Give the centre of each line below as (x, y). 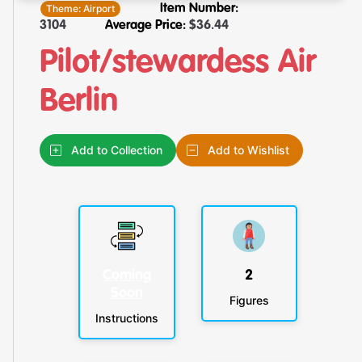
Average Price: (145, 25)
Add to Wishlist (248, 149)
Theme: (65, 8)
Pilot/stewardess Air (178, 63)
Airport (99, 8)
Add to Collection (117, 149)
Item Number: (200, 8)
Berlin (79, 101)
